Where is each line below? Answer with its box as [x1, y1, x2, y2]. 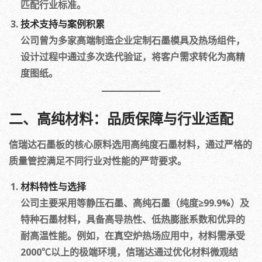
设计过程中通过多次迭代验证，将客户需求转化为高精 [20, 50, 245, 63]
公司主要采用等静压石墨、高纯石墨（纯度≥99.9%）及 [20, 196, 249, 209]
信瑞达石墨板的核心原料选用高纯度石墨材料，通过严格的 [9, 138, 252, 151]
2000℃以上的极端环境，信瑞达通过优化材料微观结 [20, 246, 238, 258]
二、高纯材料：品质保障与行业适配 [9, 113, 233, 127]
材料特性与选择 [20, 180, 86, 193]
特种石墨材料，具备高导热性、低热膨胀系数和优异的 [20, 213, 245, 226]
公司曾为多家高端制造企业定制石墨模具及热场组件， [20, 34, 245, 47]
